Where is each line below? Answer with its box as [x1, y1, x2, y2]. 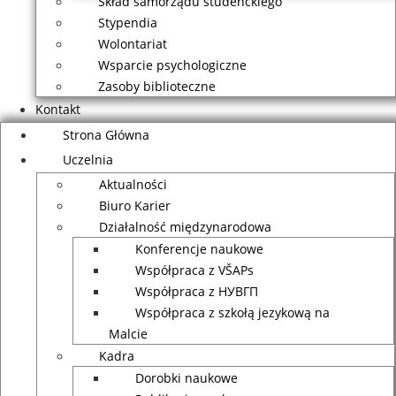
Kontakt [35, 101, 80, 118]
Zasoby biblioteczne [98, 78, 216, 95]
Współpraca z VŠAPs [135, 262, 254, 278]
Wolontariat [98, 35, 167, 52]
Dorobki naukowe [135, 369, 238, 386]
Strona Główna [63, 126, 149, 143]
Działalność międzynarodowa [99, 218, 271, 235]
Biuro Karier [99, 197, 171, 214]
